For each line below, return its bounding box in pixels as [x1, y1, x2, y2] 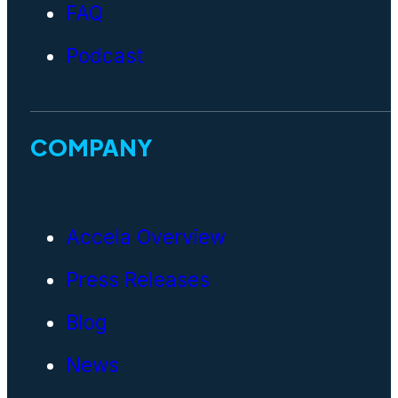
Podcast [65, 44, 143, 68]
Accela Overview [65, 225, 226, 250]
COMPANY [29, 131, 153, 162]
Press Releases [65, 267, 210, 292]
